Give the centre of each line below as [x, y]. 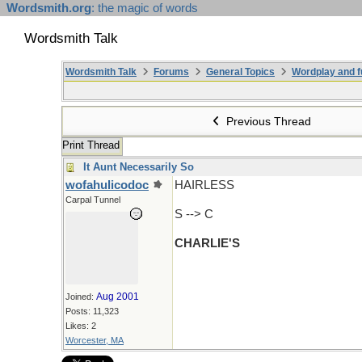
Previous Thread [267, 121]
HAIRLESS [204, 185]
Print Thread [91, 145]
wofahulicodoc [107, 185]
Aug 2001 [118, 297]
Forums [171, 72]
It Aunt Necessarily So [139, 167]
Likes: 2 [81, 326]
